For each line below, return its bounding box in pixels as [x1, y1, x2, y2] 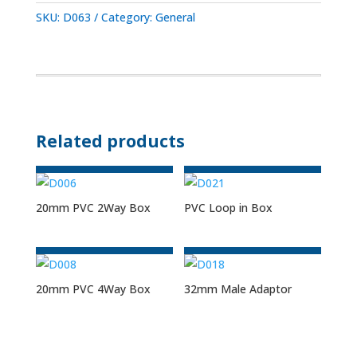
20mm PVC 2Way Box [35, 200, 151, 215]
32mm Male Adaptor [184, 281, 292, 297]
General [155, 10, 195, 25]
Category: [100, 10, 155, 25]
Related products [35, 130, 185, 152]
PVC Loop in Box [184, 200, 273, 215]
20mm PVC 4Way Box [35, 281, 151, 297]
